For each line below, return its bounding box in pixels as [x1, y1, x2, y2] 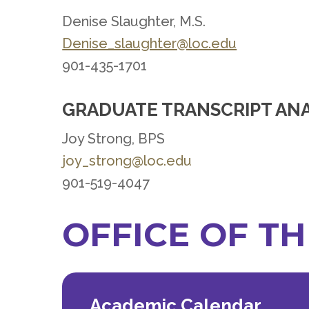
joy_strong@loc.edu [62, 152, 192, 169]
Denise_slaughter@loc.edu [62, 34, 237, 52]
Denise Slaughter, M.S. [62, 12, 206, 30]
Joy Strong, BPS [62, 130, 166, 147]
